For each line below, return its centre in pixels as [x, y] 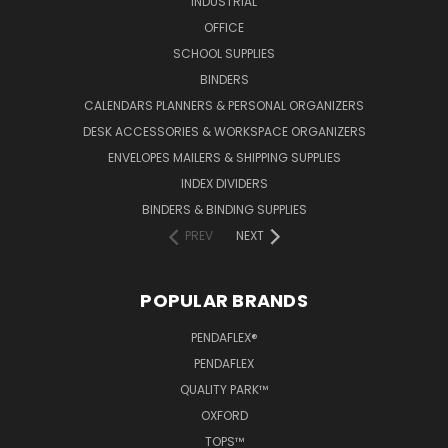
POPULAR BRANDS [224, 300]
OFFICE [224, 27]
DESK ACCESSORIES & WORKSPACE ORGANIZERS [224, 131]
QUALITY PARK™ [224, 389]
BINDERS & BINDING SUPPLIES [224, 209]
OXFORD [224, 415]
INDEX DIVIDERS [224, 183]
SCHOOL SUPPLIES [224, 53]
